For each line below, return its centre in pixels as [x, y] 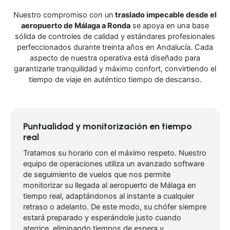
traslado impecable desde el [165, 15]
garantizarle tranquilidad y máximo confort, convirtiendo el [115, 69]
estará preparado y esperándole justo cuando [102, 218]
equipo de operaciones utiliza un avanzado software [114, 164]
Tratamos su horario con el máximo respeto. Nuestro [115, 153]
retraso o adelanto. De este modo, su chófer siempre [115, 207]
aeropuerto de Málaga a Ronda [76, 26]
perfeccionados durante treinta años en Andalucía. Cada [115, 47]
